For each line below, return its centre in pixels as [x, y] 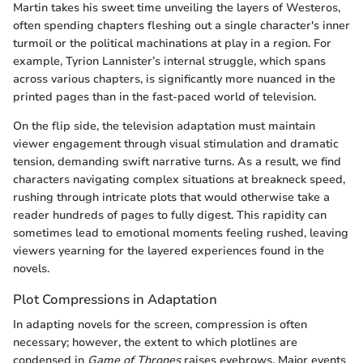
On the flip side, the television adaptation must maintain [164, 126]
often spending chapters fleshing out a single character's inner [181, 25]
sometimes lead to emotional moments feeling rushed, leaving [181, 233]
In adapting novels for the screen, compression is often [160, 325]
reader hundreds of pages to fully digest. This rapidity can [170, 215]
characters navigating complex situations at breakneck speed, [179, 179]
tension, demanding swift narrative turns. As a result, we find [177, 161]
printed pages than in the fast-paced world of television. [164, 96]
